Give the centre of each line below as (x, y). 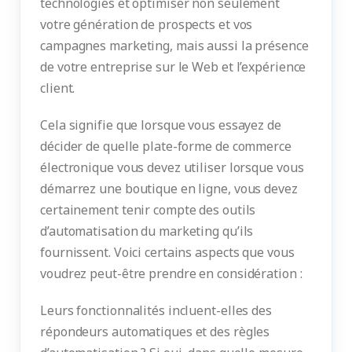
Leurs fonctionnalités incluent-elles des (156, 311)
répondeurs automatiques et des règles (155, 332)
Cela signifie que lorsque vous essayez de (161, 125)
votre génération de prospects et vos (147, 25)
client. (58, 88)
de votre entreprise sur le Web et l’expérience (173, 67)
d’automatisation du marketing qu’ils (147, 231)
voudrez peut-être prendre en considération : (171, 274)
